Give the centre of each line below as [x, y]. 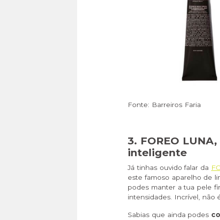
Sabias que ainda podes [170, 215]
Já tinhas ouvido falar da [169, 168]
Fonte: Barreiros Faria [164, 105]
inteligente [157, 153]
